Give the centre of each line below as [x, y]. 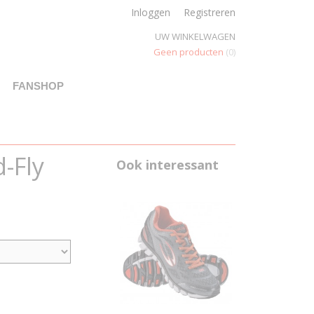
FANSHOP [38, 86]
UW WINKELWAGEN [195, 36]
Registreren [210, 12]
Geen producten [190, 52]
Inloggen [151, 12]
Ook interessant [168, 165]
